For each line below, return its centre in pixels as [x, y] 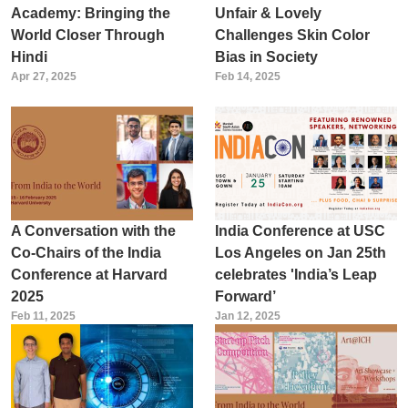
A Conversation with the [93, 230]
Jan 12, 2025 [247, 316]
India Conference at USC [300, 230]
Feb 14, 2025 [247, 76]
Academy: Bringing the [90, 13]
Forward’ [245, 296]
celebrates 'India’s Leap [296, 274]
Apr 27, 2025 [43, 76]
